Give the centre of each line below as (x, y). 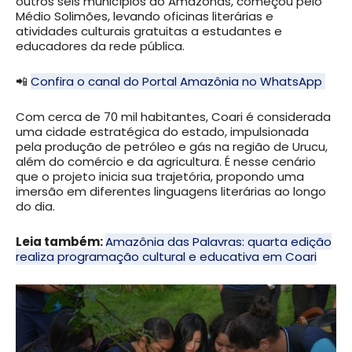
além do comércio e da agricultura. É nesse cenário (166, 162)
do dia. (35, 207)
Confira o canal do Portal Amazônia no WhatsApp (178, 82)
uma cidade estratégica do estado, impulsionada (162, 132)
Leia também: (60, 242)
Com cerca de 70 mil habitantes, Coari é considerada (173, 117)
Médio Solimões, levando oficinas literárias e (145, 16)
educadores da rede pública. (100, 46)
